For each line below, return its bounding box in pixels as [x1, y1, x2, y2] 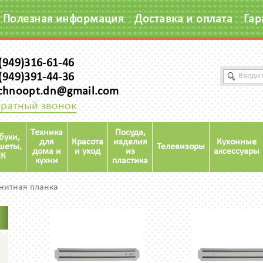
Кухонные [217, 137, 257, 147]
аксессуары [214, 147, 259, 156]
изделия [113, 137, 147, 147]
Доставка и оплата [134, 14, 233, 25]
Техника [31, 128, 63, 137]
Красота [72, 137, 103, 147]
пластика [112, 156, 148, 166]
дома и [32, 147, 61, 156]
